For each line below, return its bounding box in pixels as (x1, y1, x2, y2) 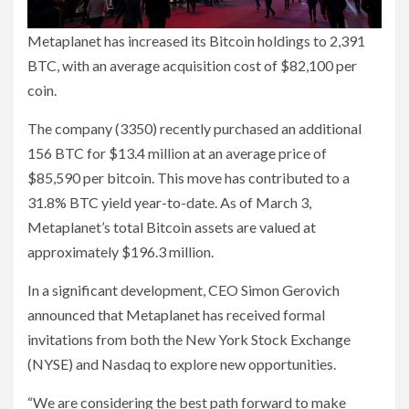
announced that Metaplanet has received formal (27, 306, 325, 324)
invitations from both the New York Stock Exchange (27, 330, 351, 349)
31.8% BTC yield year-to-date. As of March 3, (27, 194, 311, 212)
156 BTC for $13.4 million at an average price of (27, 144, 327, 163)
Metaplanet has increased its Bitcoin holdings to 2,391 (27, 32, 365, 50)
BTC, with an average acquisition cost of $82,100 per (27, 57, 357, 75)
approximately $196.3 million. (27, 243, 214, 261)
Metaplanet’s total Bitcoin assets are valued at (27, 218, 316, 236)
